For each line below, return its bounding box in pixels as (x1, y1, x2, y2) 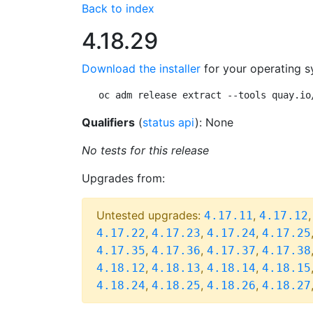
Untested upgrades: (96, 208, 204, 222)
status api (143, 115, 195, 129)
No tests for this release (82, 143, 209, 157)
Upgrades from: (82, 171, 165, 185)
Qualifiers (82, 115, 135, 129)
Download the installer (82, 61, 201, 75)
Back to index (82, 1, 154, 15)
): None (195, 115, 233, 129)
